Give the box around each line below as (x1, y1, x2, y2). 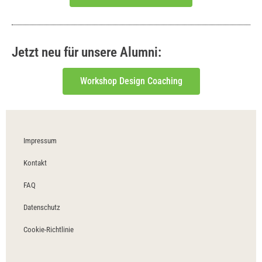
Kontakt (23, 158, 47, 167)
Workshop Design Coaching (80, 75, 182, 87)
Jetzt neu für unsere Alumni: (12, 44, 161, 60)
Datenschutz (23, 203, 60, 212)
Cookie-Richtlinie (23, 225, 74, 234)
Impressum (23, 136, 57, 145)
